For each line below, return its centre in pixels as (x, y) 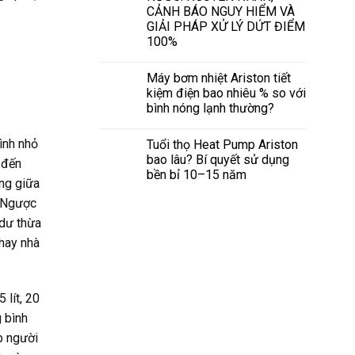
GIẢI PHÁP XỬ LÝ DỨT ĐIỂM (226, 26)
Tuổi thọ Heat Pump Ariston (222, 144)
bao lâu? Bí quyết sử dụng (218, 159)
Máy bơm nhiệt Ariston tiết (219, 78)
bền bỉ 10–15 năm (197, 174)
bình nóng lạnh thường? (210, 108)
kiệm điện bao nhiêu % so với (226, 93)
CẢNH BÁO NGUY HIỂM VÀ (221, 11)
